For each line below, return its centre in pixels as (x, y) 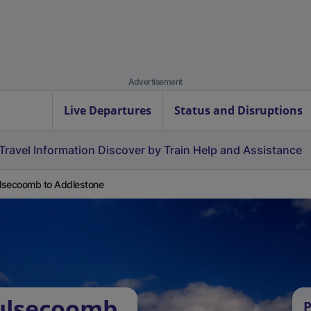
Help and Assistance (247, 150)
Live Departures (108, 110)
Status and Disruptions (238, 110)
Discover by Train (144, 150)
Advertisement (155, 82)
